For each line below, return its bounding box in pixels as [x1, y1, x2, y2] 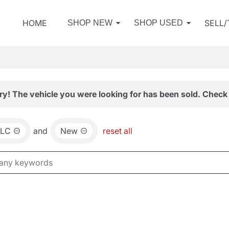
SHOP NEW [67, 18, 112, 27]
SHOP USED [134, 18, 183, 27]
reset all [103, 126, 132, 136]
